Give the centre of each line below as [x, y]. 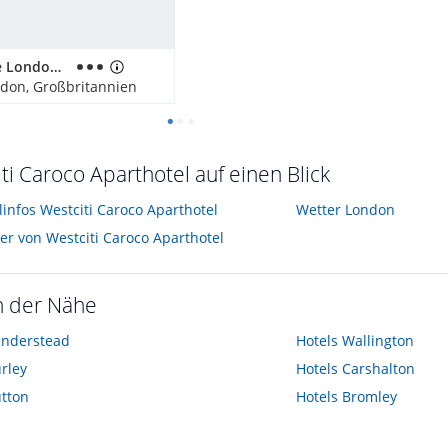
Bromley [369, 396]
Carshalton [378, 368]
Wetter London [345, 209]
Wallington [377, 340]
